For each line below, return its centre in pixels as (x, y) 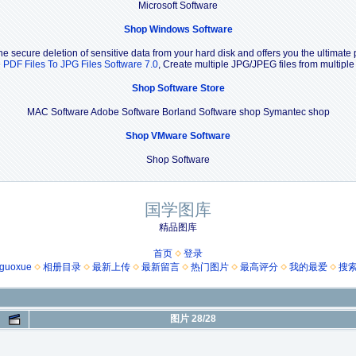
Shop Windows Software (178, 29)
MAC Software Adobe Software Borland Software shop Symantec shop (178, 112)
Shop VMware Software (178, 135)
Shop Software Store (178, 88)
